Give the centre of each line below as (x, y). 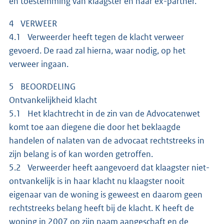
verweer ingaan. (39, 64)
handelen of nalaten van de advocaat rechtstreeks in (107, 140)
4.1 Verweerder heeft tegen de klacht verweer (96, 37)
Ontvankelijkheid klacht (54, 100)
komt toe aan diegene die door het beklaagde (95, 127)
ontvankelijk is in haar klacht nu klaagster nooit (97, 181)
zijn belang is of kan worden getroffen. (81, 154)
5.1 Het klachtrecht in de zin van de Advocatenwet (104, 113)
